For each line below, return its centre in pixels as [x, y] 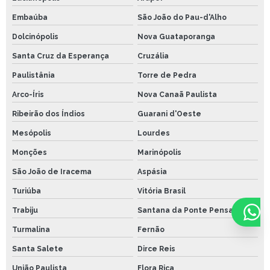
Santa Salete [38, 249]
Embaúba [30, 18]
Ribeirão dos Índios [49, 114]
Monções [30, 153]
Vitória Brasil [161, 191]
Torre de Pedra [167, 76]
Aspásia [152, 172]
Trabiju [25, 211]
